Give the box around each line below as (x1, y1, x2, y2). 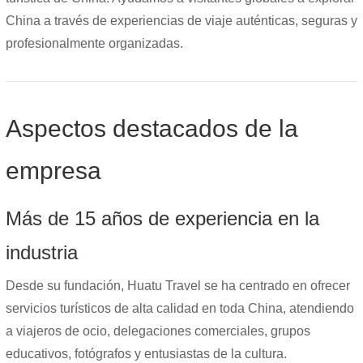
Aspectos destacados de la (6, 115, 298, 142)
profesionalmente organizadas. (6, 36, 183, 50)
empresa (6, 157, 101, 184)
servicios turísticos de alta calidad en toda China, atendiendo (6, 301, 354, 315)
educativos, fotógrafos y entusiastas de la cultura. (6, 347, 287, 361)
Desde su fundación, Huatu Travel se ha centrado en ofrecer (6, 279, 350, 293)
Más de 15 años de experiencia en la (6, 207, 319, 229)
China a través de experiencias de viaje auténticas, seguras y (6, 14, 357, 28)
